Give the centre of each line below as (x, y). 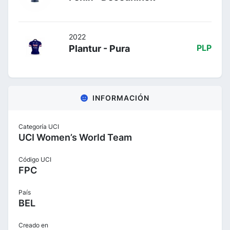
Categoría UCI (39, 126)
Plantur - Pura (99, 48)
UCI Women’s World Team (75, 137)
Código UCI (35, 159)
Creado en (33, 225)
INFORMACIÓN (121, 98)
